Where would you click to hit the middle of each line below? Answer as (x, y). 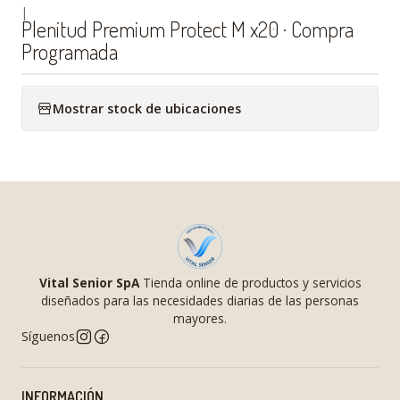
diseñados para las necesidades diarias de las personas (200, 300)
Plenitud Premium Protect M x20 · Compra (187, 29)
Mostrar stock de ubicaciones (147, 108)
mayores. (200, 318)
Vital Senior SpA (89, 283)
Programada (70, 51)
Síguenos (48, 336)
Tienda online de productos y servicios (250, 283)
